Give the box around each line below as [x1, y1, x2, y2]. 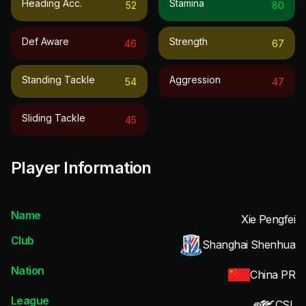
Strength [169, 35, 208, 47]
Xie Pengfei [241, 212, 295, 226]
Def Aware [22, 35, 69, 47]
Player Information [11, 157, 152, 178]
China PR [250, 268, 295, 282]
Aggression [169, 73, 221, 85]
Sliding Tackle [22, 111, 85, 124]
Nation [11, 264, 44, 278]
